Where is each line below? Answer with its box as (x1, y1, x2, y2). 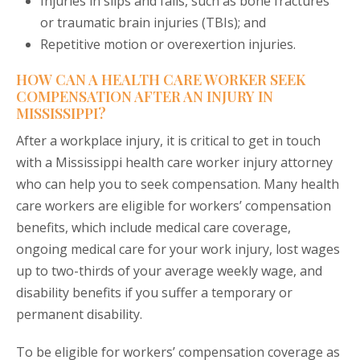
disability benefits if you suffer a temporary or (16, 284, 292, 302)
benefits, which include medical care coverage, (16, 219, 291, 237)
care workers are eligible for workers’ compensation (16, 197, 331, 215)
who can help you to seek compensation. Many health (16, 175, 339, 194)
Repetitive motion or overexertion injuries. (40, 35, 296, 54)
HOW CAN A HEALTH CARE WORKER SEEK (16, 70, 305, 90)
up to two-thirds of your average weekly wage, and (16, 262, 322, 280)
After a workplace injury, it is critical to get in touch (16, 132, 321, 150)
